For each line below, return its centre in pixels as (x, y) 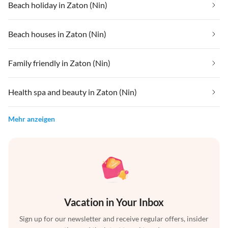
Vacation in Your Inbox (114, 202)
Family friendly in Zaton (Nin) (59, 63)
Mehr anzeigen (32, 119)
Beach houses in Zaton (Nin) (57, 34)
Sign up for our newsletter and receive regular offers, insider (114, 219)
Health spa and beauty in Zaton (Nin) (73, 92)
